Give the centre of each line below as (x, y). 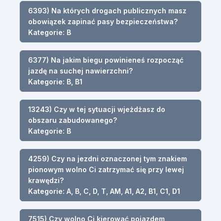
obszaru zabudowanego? (73, 120)
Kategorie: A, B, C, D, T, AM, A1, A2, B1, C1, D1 (104, 191)
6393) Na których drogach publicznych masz (107, 10)
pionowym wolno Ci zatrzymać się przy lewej (106, 169)
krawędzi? (46, 180)
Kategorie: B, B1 (55, 81)
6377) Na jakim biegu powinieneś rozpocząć (106, 60)
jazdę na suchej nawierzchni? (80, 71)
